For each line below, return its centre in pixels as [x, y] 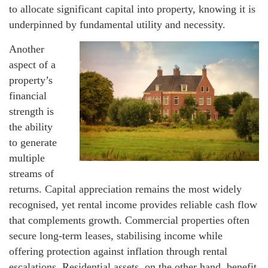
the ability [31, 127]
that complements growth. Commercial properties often [129, 220]
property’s [31, 80]
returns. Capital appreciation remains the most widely [125, 189]
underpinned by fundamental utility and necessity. [117, 24]
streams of [31, 173]
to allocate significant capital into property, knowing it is [132, 9]
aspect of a [32, 64]
